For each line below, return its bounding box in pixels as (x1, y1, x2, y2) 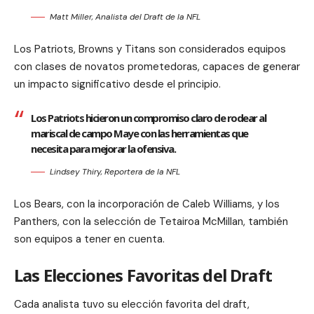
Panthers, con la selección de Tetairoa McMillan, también (14, 214, 288, 229)
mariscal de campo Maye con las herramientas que (31, 126, 248, 141)
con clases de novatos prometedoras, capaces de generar (14, 60, 300, 74)
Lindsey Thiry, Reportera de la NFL (50, 166, 180, 178)
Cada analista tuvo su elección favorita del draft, (14, 297, 250, 312)
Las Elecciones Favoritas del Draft (14, 264, 273, 287)
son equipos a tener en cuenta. (14, 232, 165, 247)
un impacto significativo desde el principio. (14, 77, 221, 92)
